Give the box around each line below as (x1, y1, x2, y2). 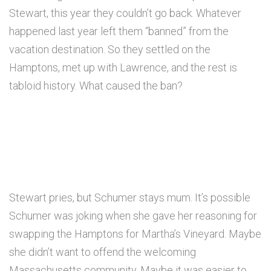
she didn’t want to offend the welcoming (9, 246, 196, 259)
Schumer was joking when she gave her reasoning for (9, 209, 257, 223)
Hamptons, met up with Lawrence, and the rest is (9, 61, 237, 74)
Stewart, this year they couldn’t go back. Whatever (9, 7, 241, 20)
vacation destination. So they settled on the (9, 43, 211, 56)
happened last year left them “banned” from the (9, 25, 229, 38)
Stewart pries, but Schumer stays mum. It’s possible (9, 191, 250, 204)
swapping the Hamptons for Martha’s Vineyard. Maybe (9, 227, 261, 241)
